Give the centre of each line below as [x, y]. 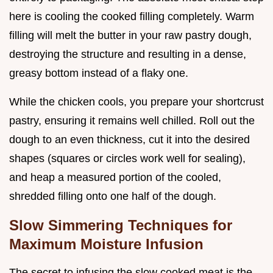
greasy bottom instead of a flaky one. [99, 73]
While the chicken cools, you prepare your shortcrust [136, 101]
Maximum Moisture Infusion [106, 244]
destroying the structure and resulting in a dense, [128, 54]
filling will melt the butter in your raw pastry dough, [130, 35]
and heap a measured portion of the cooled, [115, 177]
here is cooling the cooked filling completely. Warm [132, 16]
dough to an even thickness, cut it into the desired [129, 139]
